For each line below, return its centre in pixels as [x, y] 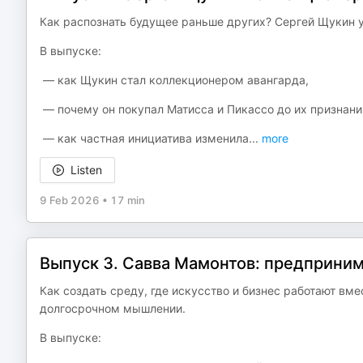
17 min [128, 200]
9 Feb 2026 [70, 200]
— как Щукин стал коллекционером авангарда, [174, 80]
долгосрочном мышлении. [113, 308]
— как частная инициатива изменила [144, 138]
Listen [86, 170]
